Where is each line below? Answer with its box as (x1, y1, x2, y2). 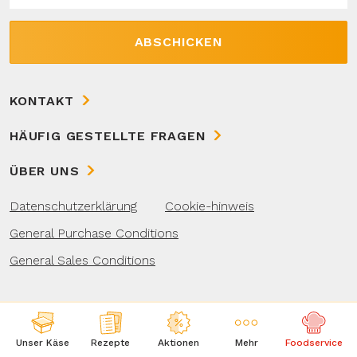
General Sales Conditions (10, 253, 155, 268)
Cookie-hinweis (165, 198, 254, 214)
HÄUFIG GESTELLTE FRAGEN (10, 128, 206, 143)
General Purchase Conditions (10, 226, 178, 241)
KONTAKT (10, 93, 74, 108)
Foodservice (285, 337, 343, 348)
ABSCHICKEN (134, 34, 223, 49)
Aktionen (158, 337, 199, 348)
